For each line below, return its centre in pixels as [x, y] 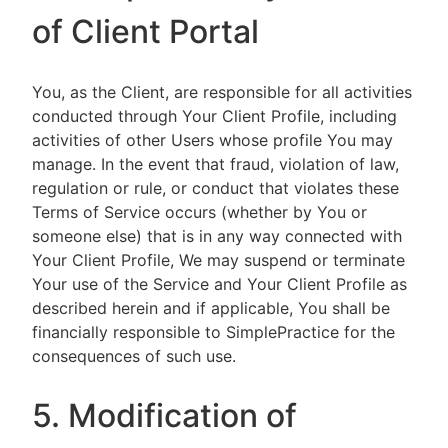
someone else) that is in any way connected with [217, 236]
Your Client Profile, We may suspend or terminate [218, 260]
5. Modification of [164, 415]
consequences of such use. [134, 356]
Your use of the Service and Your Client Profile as [219, 284]
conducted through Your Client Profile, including [214, 116]
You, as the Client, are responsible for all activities [222, 92]
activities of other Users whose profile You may [212, 140]
